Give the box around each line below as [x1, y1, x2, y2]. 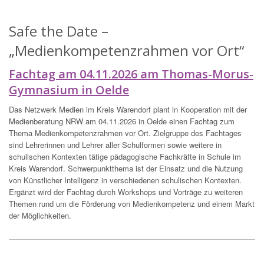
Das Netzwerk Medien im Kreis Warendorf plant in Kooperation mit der [9, 104, 247, 115]
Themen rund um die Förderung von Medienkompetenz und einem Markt [9, 198, 255, 210]
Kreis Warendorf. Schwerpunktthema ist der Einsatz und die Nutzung [9, 163, 243, 174]
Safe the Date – [9, 21, 108, 41]
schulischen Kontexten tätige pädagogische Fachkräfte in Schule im [9, 151, 241, 163]
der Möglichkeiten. [9, 210, 76, 222]
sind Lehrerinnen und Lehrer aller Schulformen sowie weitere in [9, 139, 222, 151]
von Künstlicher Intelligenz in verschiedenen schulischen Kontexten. [9, 174, 242, 186]
